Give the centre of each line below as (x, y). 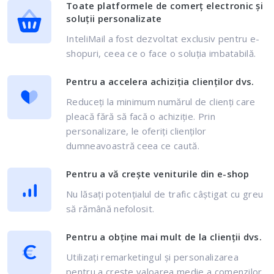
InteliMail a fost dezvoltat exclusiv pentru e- (163, 39)
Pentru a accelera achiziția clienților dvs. (160, 81)
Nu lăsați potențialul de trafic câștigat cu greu (165, 194)
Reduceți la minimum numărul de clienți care (161, 102)
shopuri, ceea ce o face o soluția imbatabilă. (161, 53)
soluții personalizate (114, 18)
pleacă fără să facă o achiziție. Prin (141, 116)
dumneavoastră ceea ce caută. (133, 146)
